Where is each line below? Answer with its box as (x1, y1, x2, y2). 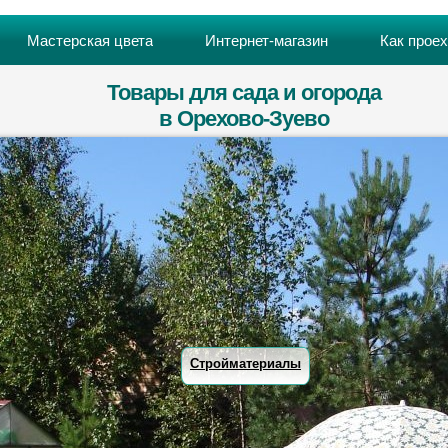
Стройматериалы (190, 356, 301, 371)
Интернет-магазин (205, 32, 328, 49)
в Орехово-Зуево (159, 106, 329, 131)
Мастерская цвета (27, 32, 153, 49)
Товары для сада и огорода (107, 80, 381, 105)
